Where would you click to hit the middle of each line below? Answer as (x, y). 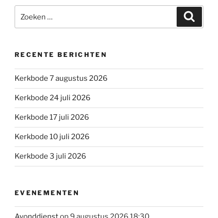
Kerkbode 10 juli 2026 (52, 137)
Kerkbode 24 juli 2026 (53, 98)
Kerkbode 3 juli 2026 (50, 156)
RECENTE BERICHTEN (61, 55)
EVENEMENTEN (47, 192)
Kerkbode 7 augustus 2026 (61, 79)
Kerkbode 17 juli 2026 (52, 118)
